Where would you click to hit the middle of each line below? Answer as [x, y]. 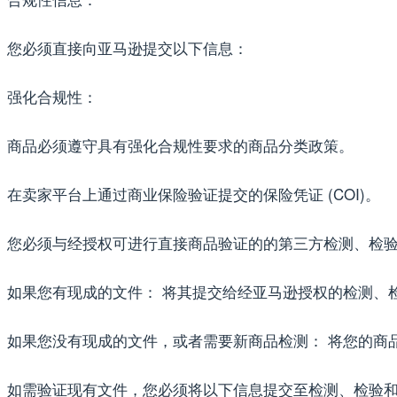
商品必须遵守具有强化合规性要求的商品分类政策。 [180, 144]
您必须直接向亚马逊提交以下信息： [128, 47]
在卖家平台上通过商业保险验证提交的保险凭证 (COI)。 [194, 193]
